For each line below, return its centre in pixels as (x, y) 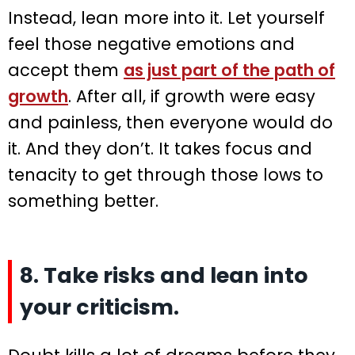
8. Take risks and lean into (164, 276)
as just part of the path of (229, 71)
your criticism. (99, 307)
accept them (66, 71)
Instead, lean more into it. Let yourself (166, 18)
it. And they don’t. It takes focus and (160, 149)
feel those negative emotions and (151, 44)
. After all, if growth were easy (192, 97)
